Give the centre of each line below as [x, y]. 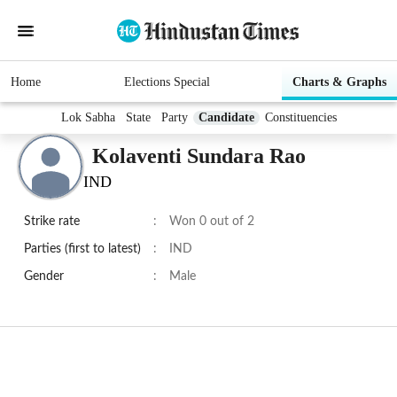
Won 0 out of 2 [212, 222]
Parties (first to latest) [82, 249]
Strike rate [52, 222]
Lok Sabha [88, 118]
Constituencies [300, 118]
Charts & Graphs [339, 82]
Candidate [226, 118]
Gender [44, 277]
